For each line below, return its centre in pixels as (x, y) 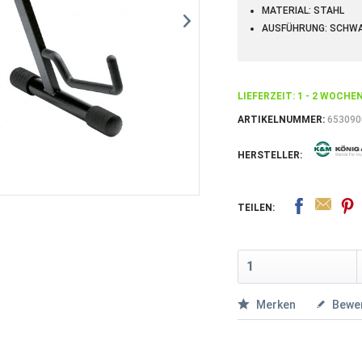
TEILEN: (256, 208)
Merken (276, 304)
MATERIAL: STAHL (303, 11)
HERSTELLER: (269, 155)
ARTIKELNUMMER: (282, 120)
